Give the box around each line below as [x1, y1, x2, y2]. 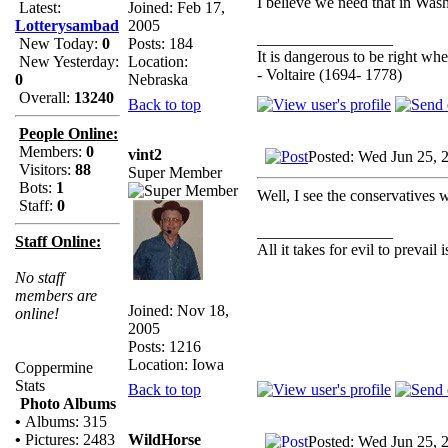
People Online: [19, 125, 118, 142]
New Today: [15, 35, 102, 52]
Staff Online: [15, 233, 101, 250]
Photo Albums [19, 395, 116, 412]
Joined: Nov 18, [128, 301, 229, 319]
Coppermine [15, 359, 93, 376]
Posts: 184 [128, 34, 193, 52]
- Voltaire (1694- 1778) [257, 65, 402, 83]
